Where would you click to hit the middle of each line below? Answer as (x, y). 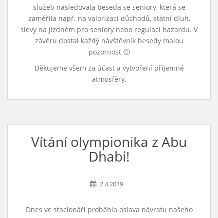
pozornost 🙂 (109, 52)
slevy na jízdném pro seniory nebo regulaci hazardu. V (109, 29)
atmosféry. (109, 79)
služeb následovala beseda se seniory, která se (109, 7)
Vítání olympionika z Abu (109, 142)
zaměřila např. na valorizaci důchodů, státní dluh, (109, 18)
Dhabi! (109, 156)
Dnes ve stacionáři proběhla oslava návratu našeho (109, 209)
